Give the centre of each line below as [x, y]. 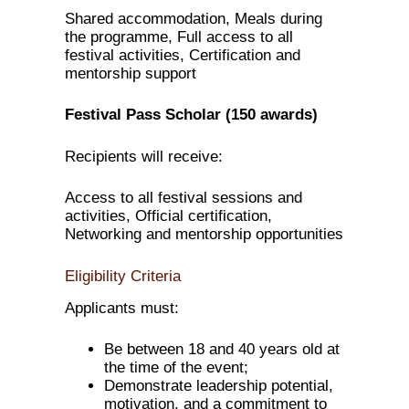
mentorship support [131, 73]
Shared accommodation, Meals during [194, 18]
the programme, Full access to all [179, 37]
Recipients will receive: [144, 156]
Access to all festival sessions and [184, 198]
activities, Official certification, [169, 216]
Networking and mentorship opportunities [204, 235]
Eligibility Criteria [123, 276]
